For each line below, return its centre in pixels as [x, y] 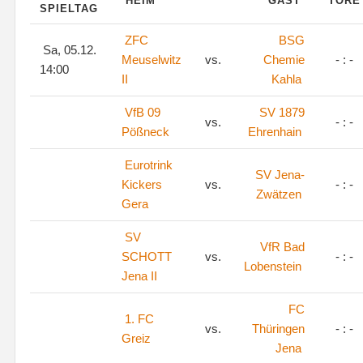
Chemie [284, 60]
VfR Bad [282, 247]
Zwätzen [279, 194]
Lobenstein [273, 266]
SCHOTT [147, 256]
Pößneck [145, 132]
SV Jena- [280, 175]
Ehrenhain [275, 132]
